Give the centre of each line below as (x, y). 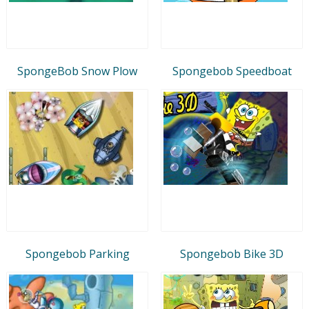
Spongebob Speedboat (232, 71)
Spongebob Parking (77, 253)
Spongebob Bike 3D (232, 253)
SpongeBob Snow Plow (77, 71)
